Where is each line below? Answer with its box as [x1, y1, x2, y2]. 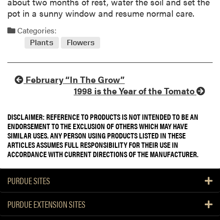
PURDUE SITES [7, 174, 50, 187]
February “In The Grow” [24, 73, 125, 86]
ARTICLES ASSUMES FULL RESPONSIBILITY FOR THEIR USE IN [7, 139, 178, 151]
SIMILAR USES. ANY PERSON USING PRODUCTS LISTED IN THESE [7, 130, 186, 141]
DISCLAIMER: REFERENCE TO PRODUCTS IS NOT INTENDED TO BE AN [7, 111, 198, 123]
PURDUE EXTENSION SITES [7, 198, 85, 211]
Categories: [15, 25, 56, 36]
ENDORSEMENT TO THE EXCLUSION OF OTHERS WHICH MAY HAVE [7, 120, 188, 132]
